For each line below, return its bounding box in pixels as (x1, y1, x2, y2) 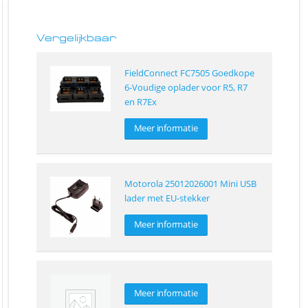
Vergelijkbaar (36, 32, 117, 43)
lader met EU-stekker (124, 192, 210, 205)
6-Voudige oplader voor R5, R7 (124, 81, 247, 94)
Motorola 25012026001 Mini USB (124, 177, 256, 190)
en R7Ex (124, 96, 157, 109)
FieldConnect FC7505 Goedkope (124, 67, 254, 80)
